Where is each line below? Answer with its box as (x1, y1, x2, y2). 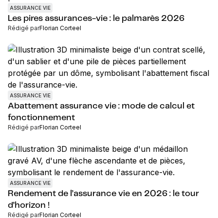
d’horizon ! (8, 201, 50, 210)
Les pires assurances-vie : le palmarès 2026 (8, 14, 184, 23)
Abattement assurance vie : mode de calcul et (8, 102, 195, 110)
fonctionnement (8, 113, 75, 122)
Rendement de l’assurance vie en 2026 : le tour (8, 189, 199, 198)
